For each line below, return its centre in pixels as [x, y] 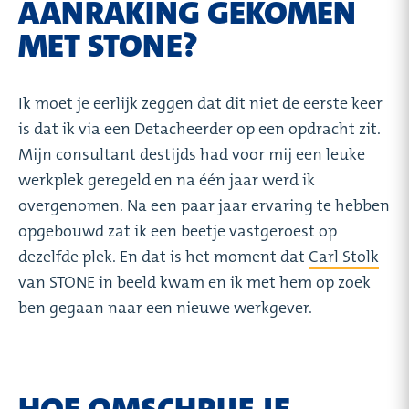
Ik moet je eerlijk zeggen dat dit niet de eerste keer [200, 103]
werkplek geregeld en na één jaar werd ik [167, 179]
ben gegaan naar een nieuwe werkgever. [165, 307]
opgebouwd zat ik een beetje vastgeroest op [178, 231]
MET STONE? [108, 46]
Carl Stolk [344, 256]
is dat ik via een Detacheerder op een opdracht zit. [199, 128]
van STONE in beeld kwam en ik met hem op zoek [194, 282]
